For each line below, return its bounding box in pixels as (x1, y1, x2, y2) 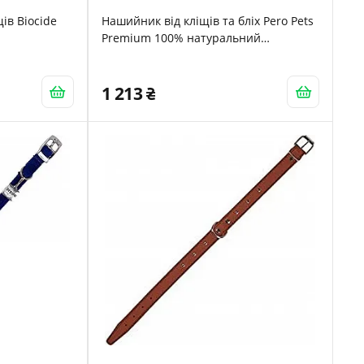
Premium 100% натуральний (101, 30, 261, 45)
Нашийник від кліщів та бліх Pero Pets (101, 13, 314, 28)
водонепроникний (101, 47, 205, 63)
